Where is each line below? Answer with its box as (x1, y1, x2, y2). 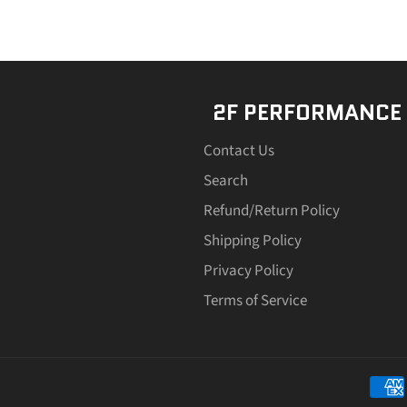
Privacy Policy (203, 259, 293, 282)
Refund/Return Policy (203, 199, 340, 222)
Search (203, 169, 248, 192)
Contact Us (203, 139, 274, 162)
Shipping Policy (203, 229, 302, 252)
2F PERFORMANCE (213, 96, 402, 129)
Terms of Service (203, 289, 307, 312)
